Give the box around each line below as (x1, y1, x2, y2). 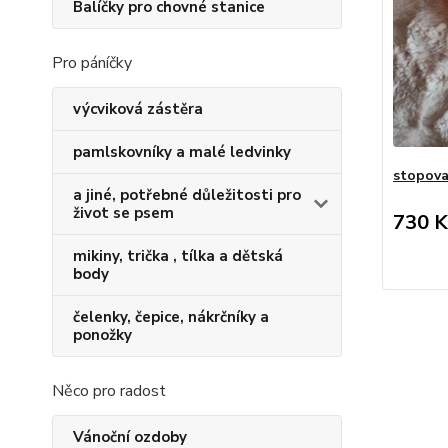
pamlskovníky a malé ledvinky (73, 142, 291, 162)
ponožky (73, 325, 132, 345)
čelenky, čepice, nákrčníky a (73, 307, 269, 327)
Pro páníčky (52, 52, 132, 74)
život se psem (73, 203, 174, 223)
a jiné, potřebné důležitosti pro (73, 185, 301, 205)
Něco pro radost (52, 380, 166, 402)
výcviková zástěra (73, 99, 203, 119)
